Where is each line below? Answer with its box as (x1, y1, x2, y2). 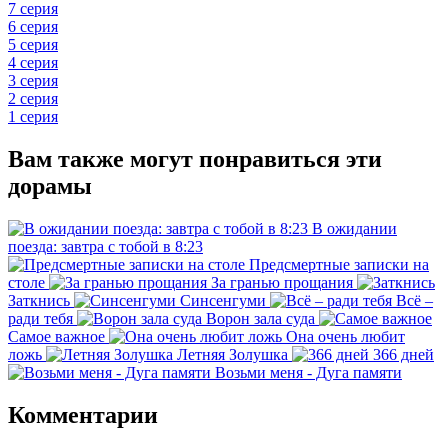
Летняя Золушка (177, 345, 288, 363)
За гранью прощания (211, 273, 353, 291)
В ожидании (312, 219, 397, 237)
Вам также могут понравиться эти (8, 145, 382, 172)
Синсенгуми (180, 291, 266, 309)
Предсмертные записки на (249, 255, 429, 273)
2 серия (8, 89, 58, 107)
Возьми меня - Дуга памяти (215, 363, 402, 381)
